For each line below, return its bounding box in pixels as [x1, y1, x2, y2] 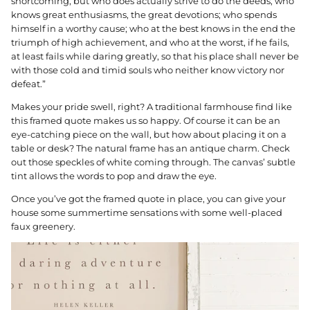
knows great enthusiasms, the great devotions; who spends [11, 9, 277, 21]
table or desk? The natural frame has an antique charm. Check [11, 143, 290, 154]
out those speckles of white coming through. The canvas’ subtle [11, 156, 295, 168]
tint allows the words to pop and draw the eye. [11, 170, 219, 182]
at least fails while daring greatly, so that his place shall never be [11, 51, 299, 62]
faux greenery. [11, 221, 75, 232]
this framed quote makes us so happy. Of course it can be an [11, 115, 280, 127]
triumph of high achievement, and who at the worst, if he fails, [11, 37, 289, 48]
